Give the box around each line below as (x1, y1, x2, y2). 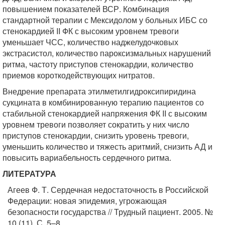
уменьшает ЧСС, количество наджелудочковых (3, 36, 178, 48)
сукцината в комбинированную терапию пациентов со (3, 96, 204, 108)
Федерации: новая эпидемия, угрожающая (8, 195, 167, 206)
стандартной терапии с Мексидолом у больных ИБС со (3, 14, 207, 26)
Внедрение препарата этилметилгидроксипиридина (3, 85, 196, 97)
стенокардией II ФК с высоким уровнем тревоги (3, 25, 179, 37)
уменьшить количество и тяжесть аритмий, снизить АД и (3, 141, 212, 152)
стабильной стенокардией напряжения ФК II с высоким (3, 107, 207, 119)
